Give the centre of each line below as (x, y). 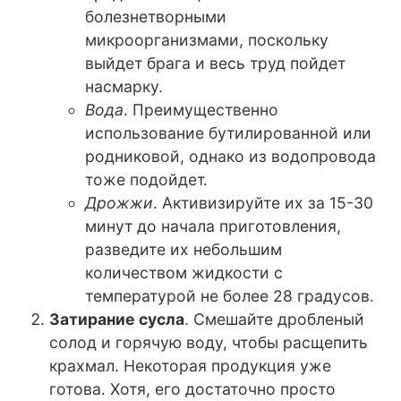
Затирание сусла (117, 320)
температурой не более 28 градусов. (230, 296)
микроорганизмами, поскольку (207, 40)
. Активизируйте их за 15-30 (263, 203)
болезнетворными (156, 17)
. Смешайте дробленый (274, 320)
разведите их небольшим (183, 250)
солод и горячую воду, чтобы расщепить (209, 343)
